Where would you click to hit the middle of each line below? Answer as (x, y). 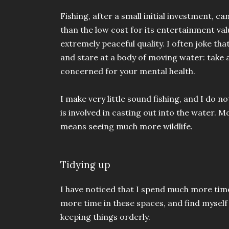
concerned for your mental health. (129, 71)
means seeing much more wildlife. (128, 127)
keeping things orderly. (105, 216)
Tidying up (85, 165)
